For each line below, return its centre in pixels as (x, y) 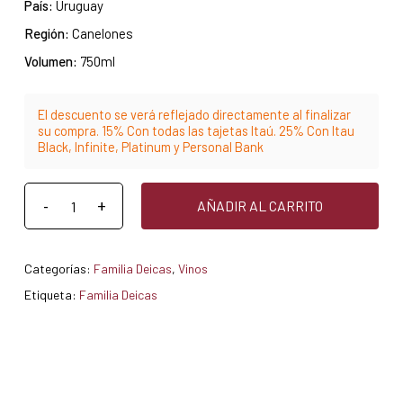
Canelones (101, 34)
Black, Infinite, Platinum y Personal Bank (150, 148)
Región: (46, 34)
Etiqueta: (51, 295)
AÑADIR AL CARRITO (260, 206)
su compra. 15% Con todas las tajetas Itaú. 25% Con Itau (196, 131)
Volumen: (50, 62)
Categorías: (58, 269)
